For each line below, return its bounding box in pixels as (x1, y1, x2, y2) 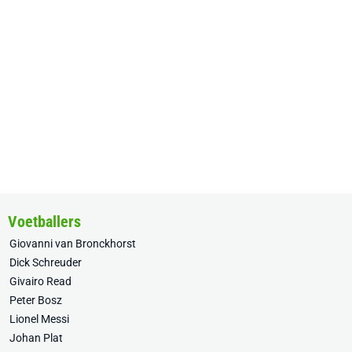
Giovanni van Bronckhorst (9, 237, 136, 250)
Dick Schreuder (9, 256, 82, 269)
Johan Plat (9, 332, 63, 344)
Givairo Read (9, 275, 71, 288)
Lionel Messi (9, 313, 69, 325)
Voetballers (8, 212, 81, 231)
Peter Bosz (9, 294, 62, 306)
